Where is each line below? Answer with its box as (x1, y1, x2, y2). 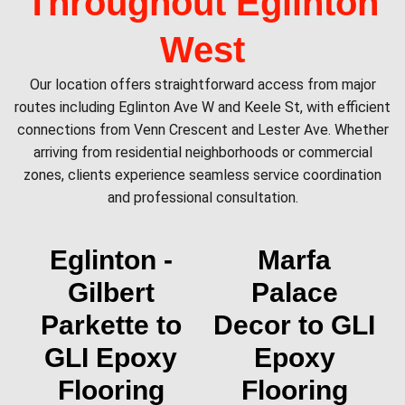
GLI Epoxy (44, 342, 177, 372)
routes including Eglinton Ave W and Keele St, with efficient (14, 98, 391, 116)
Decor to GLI (213, 309, 375, 340)
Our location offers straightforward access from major (29, 75, 376, 93)
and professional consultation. (107, 188, 298, 206)
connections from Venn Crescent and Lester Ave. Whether (16, 120, 389, 138)
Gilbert (67, 277, 155, 307)
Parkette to (40, 309, 182, 340)
